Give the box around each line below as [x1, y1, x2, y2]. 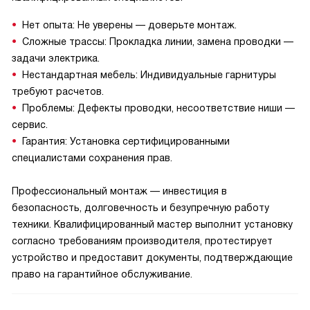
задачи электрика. [12, 53, 100, 64]
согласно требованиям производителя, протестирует [12, 235, 273, 246]
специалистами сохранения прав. [12, 152, 172, 163]
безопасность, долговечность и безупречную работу [12, 202, 269, 213]
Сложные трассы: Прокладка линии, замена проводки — [22, 36, 293, 47]
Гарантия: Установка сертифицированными [22, 136, 230, 147]
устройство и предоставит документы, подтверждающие [12, 252, 293, 263]
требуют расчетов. [12, 86, 104, 97]
